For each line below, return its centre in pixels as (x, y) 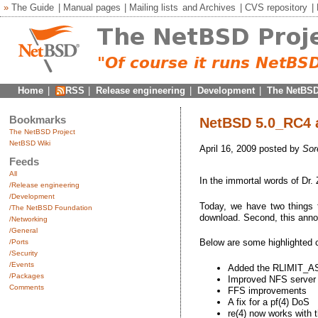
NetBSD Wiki (30, 143)
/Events (22, 264)
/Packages (27, 275)
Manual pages (92, 8)
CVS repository (276, 8)
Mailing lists (154, 8)
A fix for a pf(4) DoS (269, 302)
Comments (27, 287)
